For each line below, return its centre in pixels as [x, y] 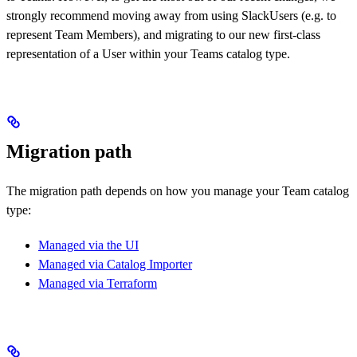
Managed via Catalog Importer [115, 265]
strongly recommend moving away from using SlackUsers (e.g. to [171, 16]
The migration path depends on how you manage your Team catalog [178, 191]
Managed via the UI [88, 245]
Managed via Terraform [98, 284]
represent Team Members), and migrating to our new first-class [163, 35]
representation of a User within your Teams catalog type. [148, 54]
